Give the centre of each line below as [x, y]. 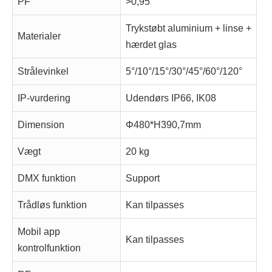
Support [143, 178]
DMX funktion [47, 178]
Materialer [39, 36]
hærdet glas [151, 45]
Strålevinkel [43, 72]
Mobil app [39, 232]
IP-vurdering [44, 98]
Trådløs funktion [52, 205]
